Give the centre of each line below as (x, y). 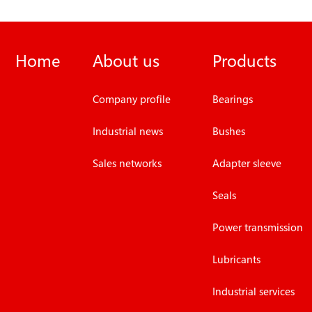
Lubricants (236, 259)
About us (126, 61)
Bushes (228, 131)
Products (244, 61)
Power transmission (257, 227)
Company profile (132, 99)
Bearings (232, 99)
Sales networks (127, 163)
